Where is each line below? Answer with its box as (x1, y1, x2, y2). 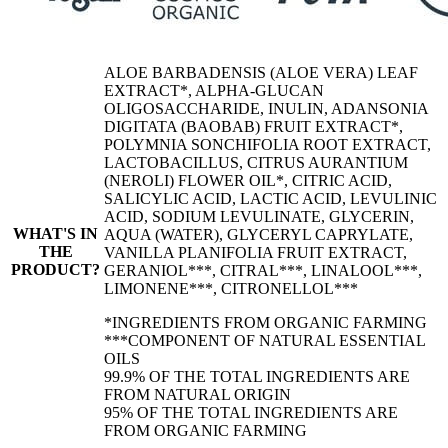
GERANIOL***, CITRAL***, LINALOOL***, (104, 261, 422, 279)
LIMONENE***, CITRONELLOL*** (104, 279, 358, 297)
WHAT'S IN (13, 224, 98, 242)
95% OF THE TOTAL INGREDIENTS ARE (104, 403, 398, 421)
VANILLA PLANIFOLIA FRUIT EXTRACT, (104, 243, 407, 261)
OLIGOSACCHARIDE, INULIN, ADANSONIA (104, 99, 428, 117)
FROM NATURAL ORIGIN (104, 385, 291, 403)
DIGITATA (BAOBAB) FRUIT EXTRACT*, (104, 117, 403, 135)
